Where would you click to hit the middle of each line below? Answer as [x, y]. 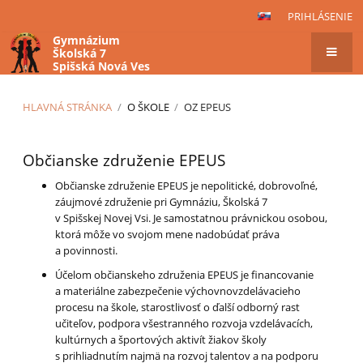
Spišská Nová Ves [101, 66]
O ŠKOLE [148, 107]
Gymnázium [86, 41]
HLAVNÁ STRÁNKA [68, 107]
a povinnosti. [87, 251]
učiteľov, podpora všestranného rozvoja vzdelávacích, [184, 324]
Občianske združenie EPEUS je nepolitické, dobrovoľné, [187, 186]
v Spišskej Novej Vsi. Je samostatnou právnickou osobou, [192, 218]
